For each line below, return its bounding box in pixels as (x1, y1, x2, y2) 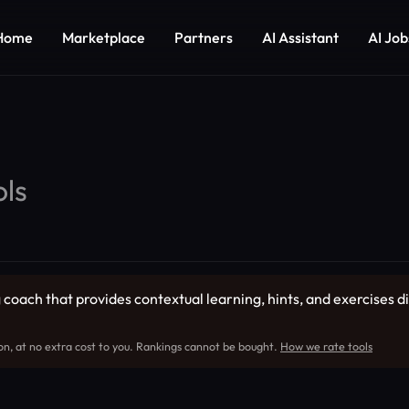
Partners (174, 27, 233, 47)
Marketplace (62, 27, 145, 47)
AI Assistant (262, 27, 339, 47)
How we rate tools (280, 340, 372, 353)
